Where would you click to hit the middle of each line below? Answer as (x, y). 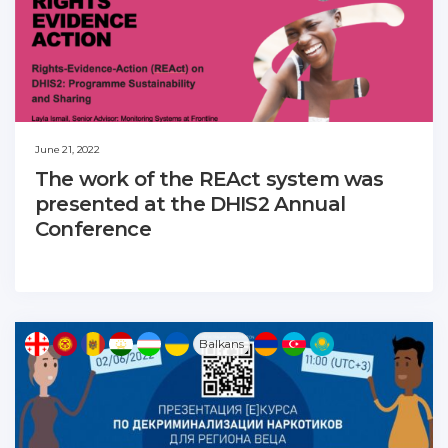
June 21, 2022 (68, 150)
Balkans (221, 344)
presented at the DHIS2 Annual (190, 204)
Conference (93, 229)
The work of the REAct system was (209, 179)
